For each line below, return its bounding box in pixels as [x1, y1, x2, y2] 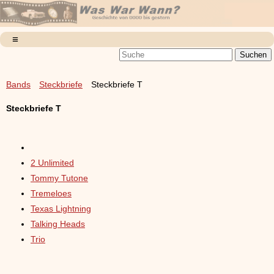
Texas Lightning [31, 203, 91, 213]
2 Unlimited [31, 157, 74, 168]
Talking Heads [31, 218, 85, 229]
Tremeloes [31, 188, 72, 198]
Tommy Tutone [31, 172, 88, 183]
